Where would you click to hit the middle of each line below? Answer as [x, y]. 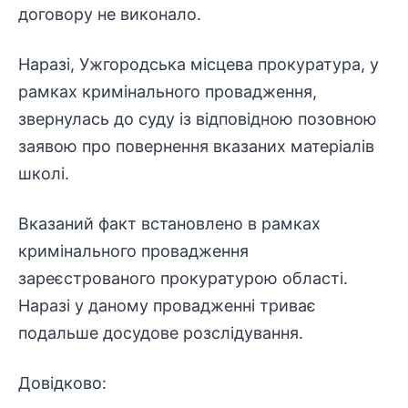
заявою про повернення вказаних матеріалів [196, 146]
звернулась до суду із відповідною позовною [198, 119]
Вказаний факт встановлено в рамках [169, 224]
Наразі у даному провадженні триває [167, 306]
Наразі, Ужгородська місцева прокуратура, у [199, 64]
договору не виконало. [110, 14]
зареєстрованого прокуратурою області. [183, 278]
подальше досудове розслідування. [161, 333]
